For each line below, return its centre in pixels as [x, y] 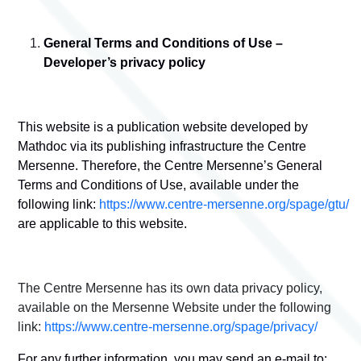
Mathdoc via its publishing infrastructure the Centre [162, 147]
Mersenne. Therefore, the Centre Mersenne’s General [170, 166]
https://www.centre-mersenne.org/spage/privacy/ [181, 327]
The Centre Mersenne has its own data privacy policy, [170, 288]
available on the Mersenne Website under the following [174, 308]
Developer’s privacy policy [124, 63]
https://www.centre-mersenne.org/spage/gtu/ [224, 205]
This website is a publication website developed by [163, 127]
